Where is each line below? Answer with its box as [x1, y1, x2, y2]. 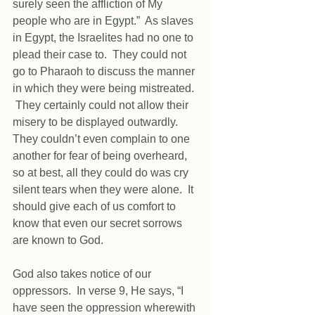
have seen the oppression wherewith [13, 302, 198, 314]
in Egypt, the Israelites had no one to [13, 32, 196, 44]
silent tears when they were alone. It [13, 184, 196, 195]
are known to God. [13, 234, 106, 246]
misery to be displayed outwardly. [13, 116, 184, 128]
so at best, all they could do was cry [13, 167, 191, 179]
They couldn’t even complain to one [13, 133, 193, 145]
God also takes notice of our [13, 268, 154, 280]
